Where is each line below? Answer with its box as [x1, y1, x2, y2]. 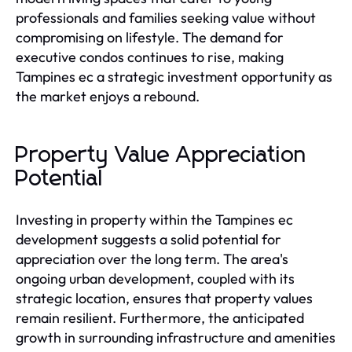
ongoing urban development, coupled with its [16, 269, 295, 288]
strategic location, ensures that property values [16, 288, 313, 307]
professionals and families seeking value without [16, 8, 316, 27]
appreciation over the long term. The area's [16, 249, 288, 268]
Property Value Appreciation [16, 144, 306, 167]
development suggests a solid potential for [16, 229, 281, 248]
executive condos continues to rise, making [16, 47, 284, 66]
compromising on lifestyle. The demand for [16, 27, 284, 46]
